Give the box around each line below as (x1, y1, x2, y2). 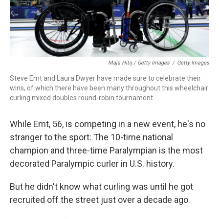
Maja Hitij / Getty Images (108, 60, 170, 66)
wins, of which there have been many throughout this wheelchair (10, 84, 208, 92)
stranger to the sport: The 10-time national (10, 132, 173, 142)
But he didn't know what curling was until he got (10, 181, 193, 192)
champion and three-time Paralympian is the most (10, 145, 203, 155)
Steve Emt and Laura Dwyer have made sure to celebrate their (10, 74, 201, 82)
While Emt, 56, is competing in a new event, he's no (10, 119, 205, 129)
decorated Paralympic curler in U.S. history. (10, 158, 175, 169)
